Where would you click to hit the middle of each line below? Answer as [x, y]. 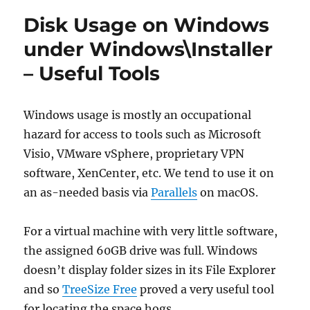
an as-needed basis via [88, 192]
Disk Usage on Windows [147, 25]
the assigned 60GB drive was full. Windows [141, 250]
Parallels [174, 192]
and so [43, 289]
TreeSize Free [100, 289]
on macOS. [228, 192]
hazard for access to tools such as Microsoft [143, 134]
